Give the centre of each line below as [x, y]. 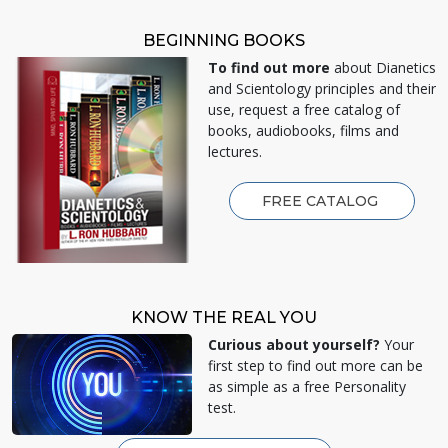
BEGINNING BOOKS [224, 40]
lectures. [235, 151]
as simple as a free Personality [307, 386]
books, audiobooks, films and [303, 130]
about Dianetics [383, 67]
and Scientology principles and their [322, 88]
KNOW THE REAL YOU [224, 317]
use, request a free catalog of [304, 109]
